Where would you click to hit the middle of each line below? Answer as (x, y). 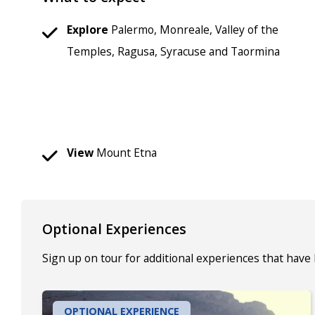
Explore (88, 29)
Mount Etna (127, 152)
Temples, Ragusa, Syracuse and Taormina (175, 51)
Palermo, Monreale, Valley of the (193, 29)
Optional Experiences (114, 229)
